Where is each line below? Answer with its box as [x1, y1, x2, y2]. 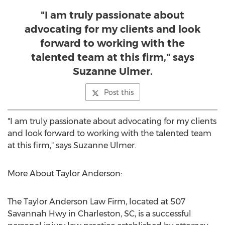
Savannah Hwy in [8, 209, 78, 218]
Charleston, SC [78, 209, 135, 218]
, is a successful [135, 209, 191, 218]
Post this [103, 88, 134, 97]
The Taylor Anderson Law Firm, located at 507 [8, 197, 185, 206]
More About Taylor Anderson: [8, 169, 122, 178]
